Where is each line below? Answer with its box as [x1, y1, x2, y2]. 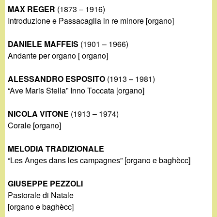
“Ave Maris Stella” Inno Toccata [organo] [8, 85, 145, 96]
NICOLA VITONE [8, 108, 69, 120]
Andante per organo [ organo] [8, 50, 108, 62]
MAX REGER [8, 3, 56, 15]
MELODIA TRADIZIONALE [8, 143, 105, 155]
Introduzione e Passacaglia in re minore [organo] [8, 15, 174, 27]
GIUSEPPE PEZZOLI [8, 178, 83, 189]
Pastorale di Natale [8, 189, 74, 201]
